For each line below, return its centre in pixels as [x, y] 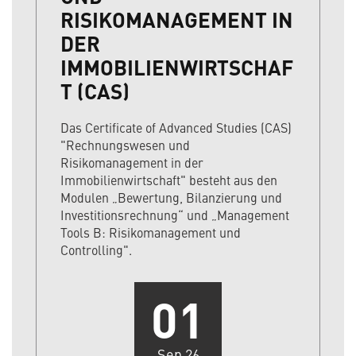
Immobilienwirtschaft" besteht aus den [169, 180]
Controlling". [96, 250]
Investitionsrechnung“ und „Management [175, 215]
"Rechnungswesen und [125, 145]
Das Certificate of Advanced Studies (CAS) [176, 128]
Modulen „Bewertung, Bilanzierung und [171, 197]
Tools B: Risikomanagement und [151, 232]
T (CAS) [95, 91]
